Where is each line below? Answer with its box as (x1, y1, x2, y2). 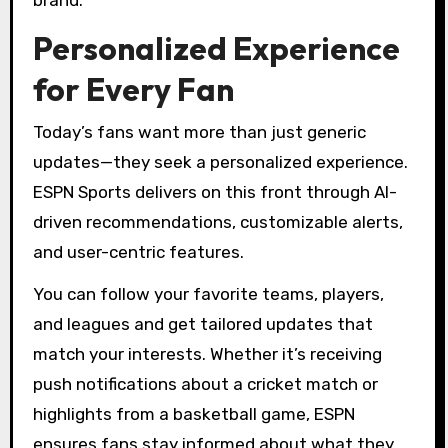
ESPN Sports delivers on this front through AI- (32, 181, 397, 202)
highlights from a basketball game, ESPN (32, 404, 355, 425)
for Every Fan (32, 69, 234, 110)
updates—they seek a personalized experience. (32, 151, 408, 172)
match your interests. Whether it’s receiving (32, 344, 382, 365)
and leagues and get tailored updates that (32, 314, 373, 335)
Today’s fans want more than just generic (32, 121, 366, 142)
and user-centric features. (32, 241, 244, 262)
